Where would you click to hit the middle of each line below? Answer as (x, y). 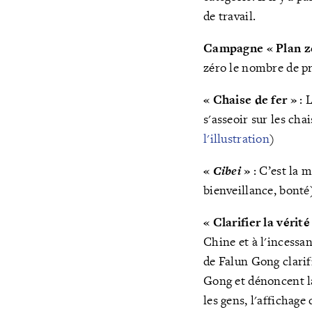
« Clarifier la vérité (257, 222)
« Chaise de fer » (250, 100)
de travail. (230, 16)
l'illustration (237, 139)
